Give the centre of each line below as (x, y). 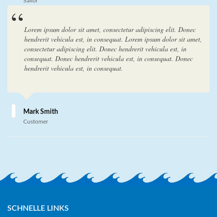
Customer (36, 122)
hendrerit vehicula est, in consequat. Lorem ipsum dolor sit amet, (113, 39)
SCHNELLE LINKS (38, 208)
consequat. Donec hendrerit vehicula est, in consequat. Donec (108, 58)
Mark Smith (41, 112)
